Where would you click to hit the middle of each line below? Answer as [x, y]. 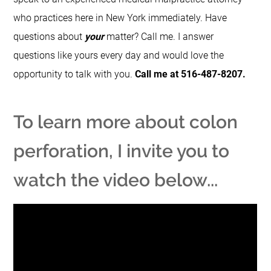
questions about [49, 37]
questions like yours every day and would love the [119, 56]
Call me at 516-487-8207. [191, 74]
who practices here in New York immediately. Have [120, 18]
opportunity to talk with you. [74, 74]
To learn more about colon [126, 122]
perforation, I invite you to [122, 151]
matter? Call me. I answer [159, 37]
